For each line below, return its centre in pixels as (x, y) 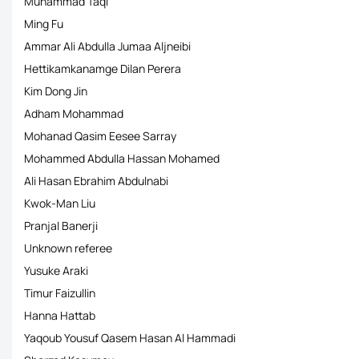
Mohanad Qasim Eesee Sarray (100, 136)
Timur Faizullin (60, 293)
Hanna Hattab (60, 315)
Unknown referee (68, 248)
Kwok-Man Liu (60, 203)
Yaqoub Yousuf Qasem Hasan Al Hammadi (130, 338)
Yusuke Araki (56, 270)
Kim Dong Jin (56, 91)
